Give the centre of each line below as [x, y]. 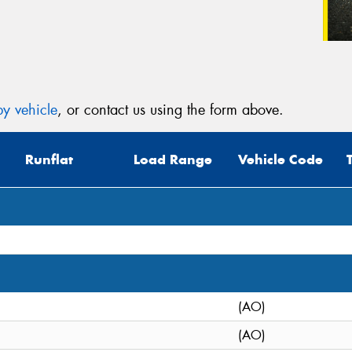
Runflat [49, 160]
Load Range [173, 160]
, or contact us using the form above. [170, 110]
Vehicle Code [280, 160]
